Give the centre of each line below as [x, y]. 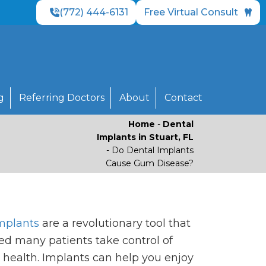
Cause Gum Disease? [150, 163]
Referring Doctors [61, 97]
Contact [183, 97]
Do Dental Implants [153, 150]
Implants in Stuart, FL [145, 137]
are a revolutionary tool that [115, 224]
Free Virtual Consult [191, 12]
